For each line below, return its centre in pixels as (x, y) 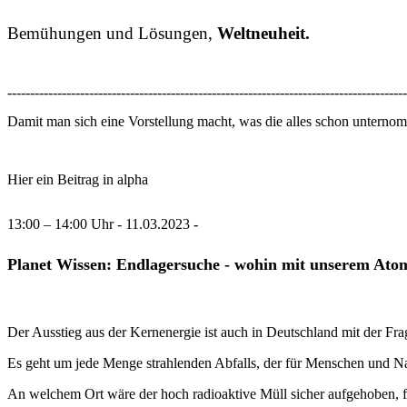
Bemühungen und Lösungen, (112, 33)
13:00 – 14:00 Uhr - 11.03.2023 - (103, 223)
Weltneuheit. (263, 33)
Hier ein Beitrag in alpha (78, 179)
